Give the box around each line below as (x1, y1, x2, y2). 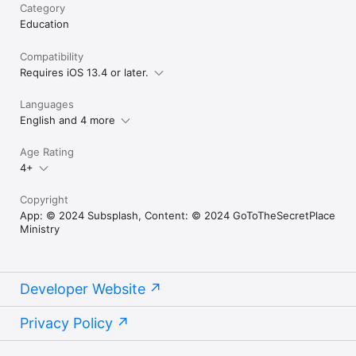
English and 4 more (20, 113, 115, 126)
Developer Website (20, 280, 145, 297)
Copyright (20, 192, 68, 206)
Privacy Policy (20, 314, 113, 331)
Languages (20, 97, 74, 110)
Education (20, 17, 69, 30)
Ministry (20, 222, 60, 235)
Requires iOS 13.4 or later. (20, 65, 149, 79)
